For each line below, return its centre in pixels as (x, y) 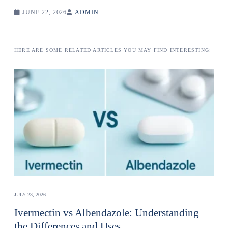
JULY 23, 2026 (30, 195)
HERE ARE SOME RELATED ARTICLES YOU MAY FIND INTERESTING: (113, 50)
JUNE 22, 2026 (44, 12)
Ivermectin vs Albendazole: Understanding (107, 213)
